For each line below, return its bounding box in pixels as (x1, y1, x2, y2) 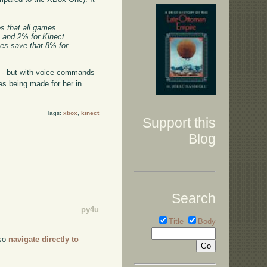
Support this (142, 115, 216, 131)
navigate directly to (8, 234, 79, 244)
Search (172, 190, 216, 206)
